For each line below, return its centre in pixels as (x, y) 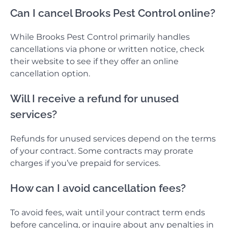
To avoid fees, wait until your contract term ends (108, 212)
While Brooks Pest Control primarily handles (100, 37)
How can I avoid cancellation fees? (98, 188)
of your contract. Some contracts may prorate (102, 151)
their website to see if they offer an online (94, 62)
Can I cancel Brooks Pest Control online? (113, 13)
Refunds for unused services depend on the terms (113, 139)
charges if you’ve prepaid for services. (85, 163)
